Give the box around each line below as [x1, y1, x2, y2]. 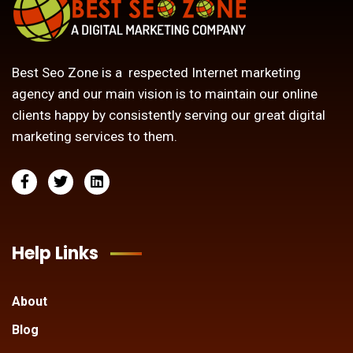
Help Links [12, 241, 98, 266]
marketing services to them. [12, 128, 177, 145]
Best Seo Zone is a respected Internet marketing [12, 65, 301, 81]
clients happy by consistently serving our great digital [12, 107, 325, 124]
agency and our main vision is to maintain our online [12, 86, 318, 102]
